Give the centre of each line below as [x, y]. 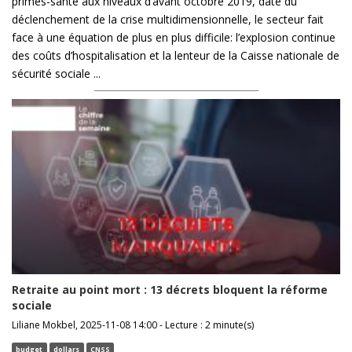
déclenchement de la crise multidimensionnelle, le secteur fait [168, 20]
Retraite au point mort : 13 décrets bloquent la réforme [170, 289]
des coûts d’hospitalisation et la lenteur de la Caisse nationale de [176, 56]
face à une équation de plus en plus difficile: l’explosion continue [174, 38]
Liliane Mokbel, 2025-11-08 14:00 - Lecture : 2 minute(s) [133, 324]
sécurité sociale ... [56, 74]
